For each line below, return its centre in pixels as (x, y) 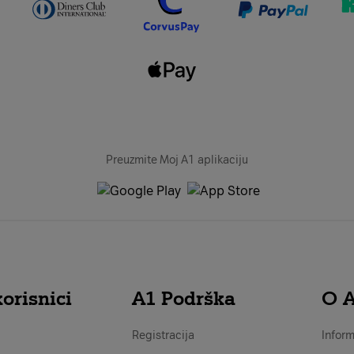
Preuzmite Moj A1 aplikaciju (177, 160)
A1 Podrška (183, 298)
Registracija (163, 335)
